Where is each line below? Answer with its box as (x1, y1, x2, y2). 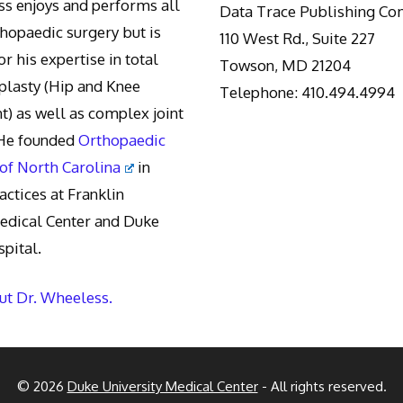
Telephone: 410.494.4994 (219, 83, 395, 103)
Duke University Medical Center (67, 378, 258, 396)
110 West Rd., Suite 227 (219, 29, 375, 49)
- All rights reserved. (257, 378, 387, 396)
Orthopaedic (77, 130, 166, 149)
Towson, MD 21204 (219, 56, 351, 76)
